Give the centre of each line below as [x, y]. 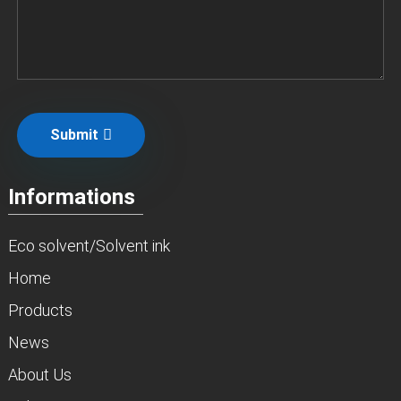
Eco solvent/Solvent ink [89, 245]
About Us [39, 374]
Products [40, 310]
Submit [74, 135]
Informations [71, 197]
